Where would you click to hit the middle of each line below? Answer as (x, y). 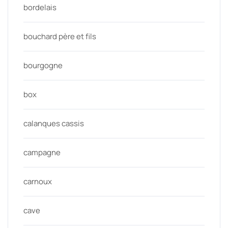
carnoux (38, 181)
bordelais (40, 7)
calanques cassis (54, 123)
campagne (42, 152)
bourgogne (43, 65)
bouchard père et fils (60, 36)
